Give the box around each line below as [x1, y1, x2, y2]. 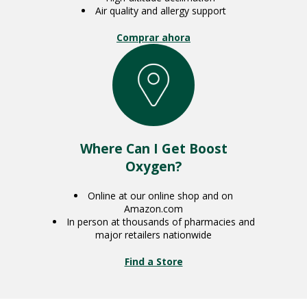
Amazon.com [124, 201, 183, 215]
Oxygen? [125, 157, 182, 175]
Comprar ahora [116, 30, 191, 44]
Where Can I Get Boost [79, 139, 228, 158]
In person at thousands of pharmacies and [66, 214, 255, 228]
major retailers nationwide [95, 228, 212, 241]
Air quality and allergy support [95, 3, 226, 17]
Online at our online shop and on [88, 188, 233, 202]
